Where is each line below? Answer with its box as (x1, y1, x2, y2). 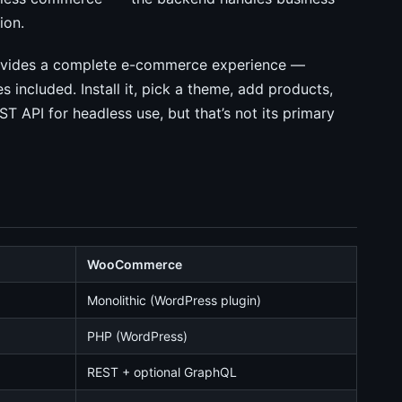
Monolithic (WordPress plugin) (87, 293, 261, 308)
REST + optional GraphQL (87, 364, 237, 380)
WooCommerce (87, 257, 182, 272)
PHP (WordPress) (87, 328, 188, 344)
